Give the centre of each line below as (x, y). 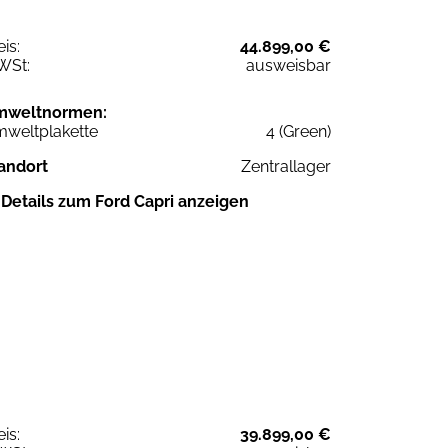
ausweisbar (288, 65)
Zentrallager (286, 166)
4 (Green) (298, 131)
